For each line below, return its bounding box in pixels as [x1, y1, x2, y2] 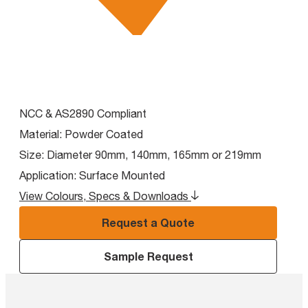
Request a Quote [102, 215, 195, 229]
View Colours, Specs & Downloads [19, 189, 188, 202]
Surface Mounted [79, 168, 165, 181]
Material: [19, 127, 62, 140]
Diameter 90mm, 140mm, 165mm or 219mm [47, 148, 261, 161]
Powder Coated [65, 127, 143, 140]
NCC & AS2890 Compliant [19, 107, 146, 120]
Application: [19, 168, 76, 181]
